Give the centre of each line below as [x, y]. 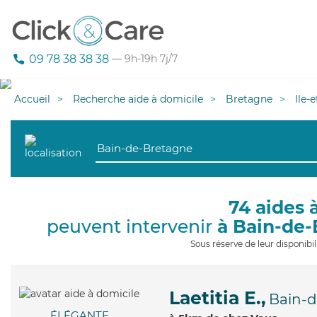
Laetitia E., [218, 298]
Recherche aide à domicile [138, 99]
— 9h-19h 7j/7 [143, 59]
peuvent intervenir [132, 226]
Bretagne [249, 99]
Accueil [32, 99]
